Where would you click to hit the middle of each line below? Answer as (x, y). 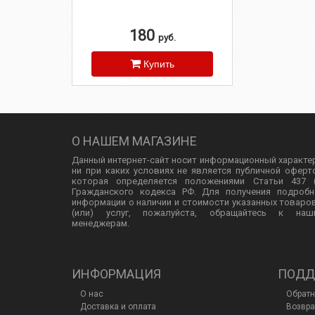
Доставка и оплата (118, 307)
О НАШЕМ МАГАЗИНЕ (134, 141)
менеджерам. (101, 224)
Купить (159, 64)
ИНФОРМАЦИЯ (116, 274)
